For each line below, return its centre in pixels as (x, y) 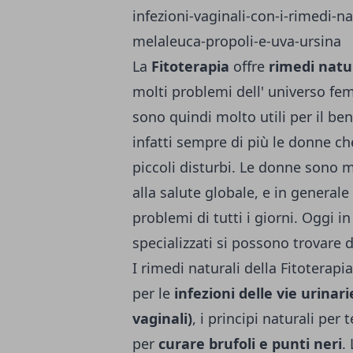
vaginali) (162, 318)
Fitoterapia (190, 66)
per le (153, 293)
